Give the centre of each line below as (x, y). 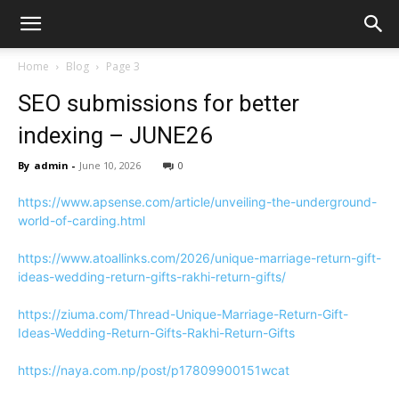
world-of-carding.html (81, 220)
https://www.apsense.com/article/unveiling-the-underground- (197, 202)
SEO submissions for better (159, 103)
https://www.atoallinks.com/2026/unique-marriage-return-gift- (199, 258)
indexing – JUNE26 (115, 135)
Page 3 (123, 66)
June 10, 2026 (110, 165)
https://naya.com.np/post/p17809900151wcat (154, 370)
